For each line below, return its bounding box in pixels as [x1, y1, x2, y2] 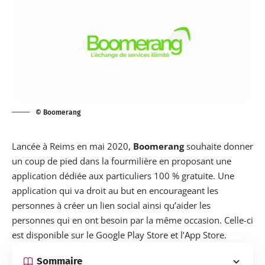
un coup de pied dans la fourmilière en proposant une [12, 154, 231, 167]
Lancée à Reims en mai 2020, [12, 140, 133, 152]
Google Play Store [96, 228, 168, 241]
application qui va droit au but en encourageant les [12, 184, 218, 196]
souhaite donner [184, 140, 253, 152]
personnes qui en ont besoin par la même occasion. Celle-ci [12, 214, 253, 226]
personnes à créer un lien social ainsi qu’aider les [12, 199, 211, 211]
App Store [185, 228, 224, 241]
